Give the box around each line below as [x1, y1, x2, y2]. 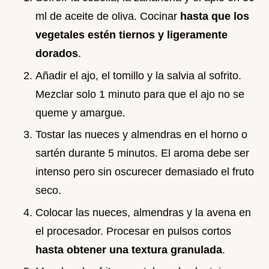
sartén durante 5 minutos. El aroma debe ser [35, 147, 249, 160]
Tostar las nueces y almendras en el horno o [35, 128, 247, 141]
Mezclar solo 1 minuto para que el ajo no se [35, 88, 244, 100]
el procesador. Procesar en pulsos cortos [35, 225, 231, 237]
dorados [35, 47, 78, 60]
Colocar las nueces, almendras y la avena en [35, 206, 251, 219]
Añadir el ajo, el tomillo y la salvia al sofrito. [35, 69, 241, 82]
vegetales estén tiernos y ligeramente [35, 29, 228, 41]
